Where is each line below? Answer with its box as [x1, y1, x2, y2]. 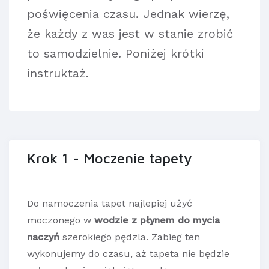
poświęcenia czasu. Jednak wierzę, [27, 6, 229, 21]
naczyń [27, 231, 59, 243]
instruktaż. [27, 65, 89, 80]
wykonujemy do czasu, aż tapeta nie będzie [27, 247, 229, 259]
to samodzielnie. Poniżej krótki [27, 46, 204, 61]
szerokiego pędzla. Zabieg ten [59, 231, 200, 243]
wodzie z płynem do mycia [94, 214, 220, 226]
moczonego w [27, 214, 94, 226]
